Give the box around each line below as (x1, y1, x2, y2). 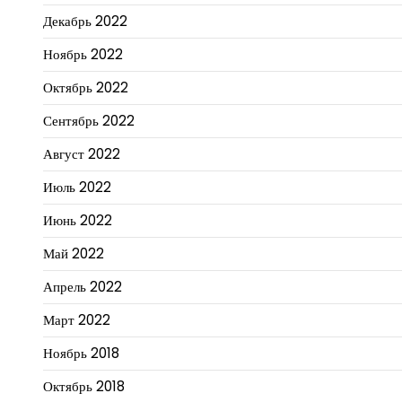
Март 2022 (43, 310, 110, 330)
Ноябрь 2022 (43, 45, 123, 65)
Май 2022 (43, 244, 104, 264)
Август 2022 (43, 144, 120, 164)
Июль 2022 (43, 178, 111, 197)
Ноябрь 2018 (43, 344, 119, 363)
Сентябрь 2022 (43, 111, 135, 131)
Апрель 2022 (43, 277, 122, 297)
